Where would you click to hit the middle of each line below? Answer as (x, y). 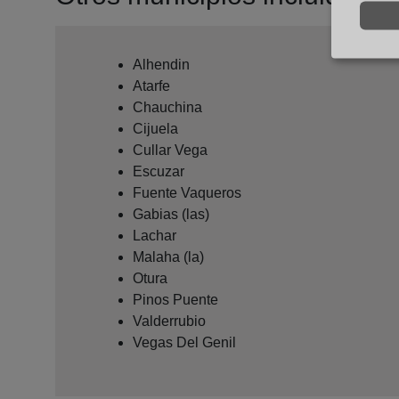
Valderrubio (169, 321)
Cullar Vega (170, 150)
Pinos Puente (175, 299)
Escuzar (159, 171)
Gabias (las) (171, 214)
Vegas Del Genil (184, 342)
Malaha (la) (168, 256)
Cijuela (155, 128)
